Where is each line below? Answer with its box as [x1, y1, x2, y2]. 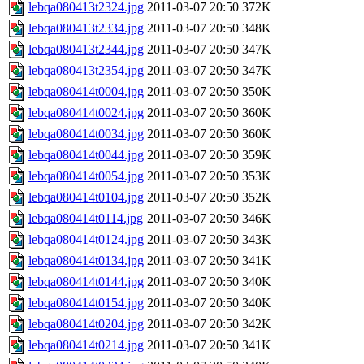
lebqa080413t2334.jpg [28, 21, 144, 36]
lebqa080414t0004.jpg [28, 84, 144, 99]
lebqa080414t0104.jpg [28, 190, 144, 205]
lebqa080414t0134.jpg [28, 253, 144, 268]
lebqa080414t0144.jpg [28, 275, 144, 289]
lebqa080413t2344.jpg [28, 42, 144, 57]
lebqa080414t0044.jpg [28, 148, 144, 162]
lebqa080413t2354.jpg [28, 63, 144, 78]
